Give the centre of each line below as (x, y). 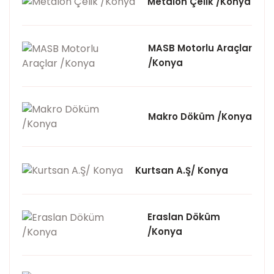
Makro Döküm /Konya (200, 117)
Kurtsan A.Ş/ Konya (182, 170)
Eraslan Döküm (184, 217)
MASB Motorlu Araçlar (200, 48)
